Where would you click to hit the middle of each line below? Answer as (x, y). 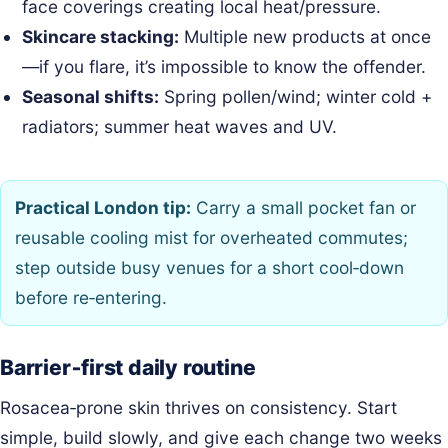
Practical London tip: (103, 208)
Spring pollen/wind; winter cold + (296, 97)
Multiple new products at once (305, 37)
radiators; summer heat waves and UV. (180, 127)
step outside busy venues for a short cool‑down (209, 268)
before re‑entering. (91, 298)
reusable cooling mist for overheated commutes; (211, 238)
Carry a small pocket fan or (303, 208)
